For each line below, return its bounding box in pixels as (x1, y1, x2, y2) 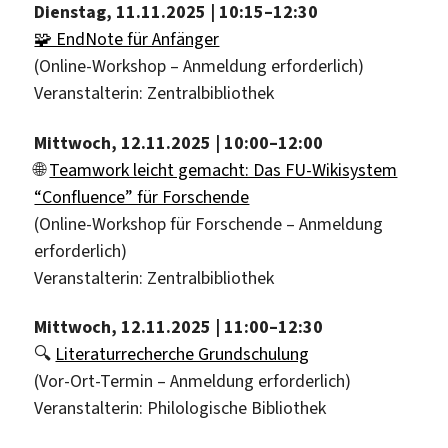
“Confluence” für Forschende (34, 184, 250, 209)
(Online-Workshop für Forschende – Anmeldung (34, 211, 384, 236)
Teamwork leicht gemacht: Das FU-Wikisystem (49, 157, 398, 182)
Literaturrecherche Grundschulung (55, 342, 310, 367)
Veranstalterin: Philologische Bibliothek (34, 396, 327, 421)
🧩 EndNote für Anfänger (34, 27, 220, 52)
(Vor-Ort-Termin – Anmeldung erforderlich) (34, 369, 352, 394)
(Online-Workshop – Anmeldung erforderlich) (34, 54, 365, 79)
